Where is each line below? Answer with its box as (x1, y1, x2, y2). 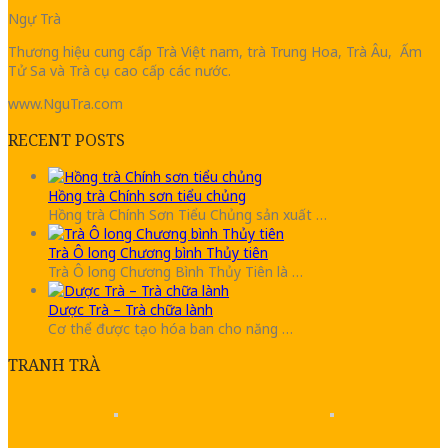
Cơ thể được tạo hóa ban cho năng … (48, 319, 293, 339)
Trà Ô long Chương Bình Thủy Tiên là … (48, 262, 303, 282)
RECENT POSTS (8, 129, 125, 152)
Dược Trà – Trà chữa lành (48, 300, 213, 320)
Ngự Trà (8, 9, 61, 29)
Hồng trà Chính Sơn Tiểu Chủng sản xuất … (48, 205, 327, 225)
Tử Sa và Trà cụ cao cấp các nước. (8, 61, 231, 81)
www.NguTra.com (8, 94, 123, 114)
